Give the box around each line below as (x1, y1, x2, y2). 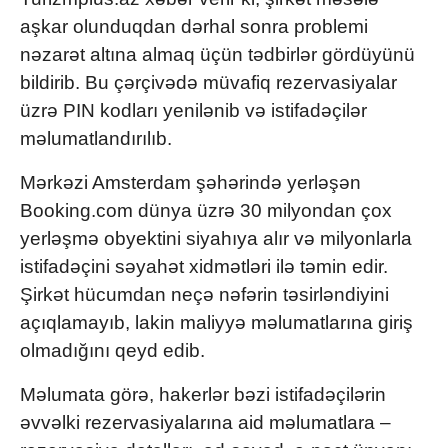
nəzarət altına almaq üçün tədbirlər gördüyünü (20, 43, 415, 65)
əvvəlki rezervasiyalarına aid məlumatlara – (20, 411, 391, 433)
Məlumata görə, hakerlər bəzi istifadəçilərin (20, 383, 386, 405)
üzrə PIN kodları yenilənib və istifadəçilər (20, 99, 367, 121)
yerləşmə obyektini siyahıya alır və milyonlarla (20, 227, 412, 249)
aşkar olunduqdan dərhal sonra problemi (20, 15, 368, 37)
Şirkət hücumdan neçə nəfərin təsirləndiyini (20, 283, 389, 305)
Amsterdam (92, 171, 191, 193)
